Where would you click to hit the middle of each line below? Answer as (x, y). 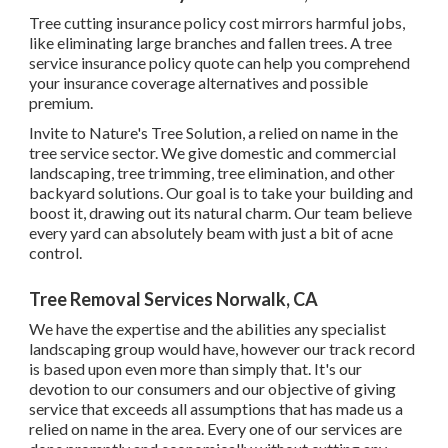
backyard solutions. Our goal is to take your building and (221, 193)
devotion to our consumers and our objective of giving (212, 389)
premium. (61, 103)
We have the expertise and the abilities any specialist (207, 329)
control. (55, 253)
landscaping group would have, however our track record (222, 349)
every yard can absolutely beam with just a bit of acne (211, 233)
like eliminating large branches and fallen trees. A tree (210, 43)
